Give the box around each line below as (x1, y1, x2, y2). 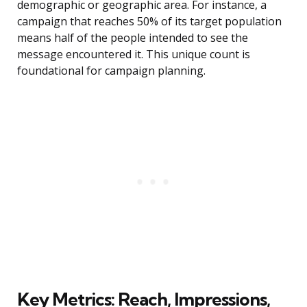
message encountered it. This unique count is (17, 47, 250, 62)
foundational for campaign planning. (17, 63, 206, 79)
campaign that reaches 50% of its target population (17, 14, 282, 29)
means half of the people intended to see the (17, 30, 248, 46)
